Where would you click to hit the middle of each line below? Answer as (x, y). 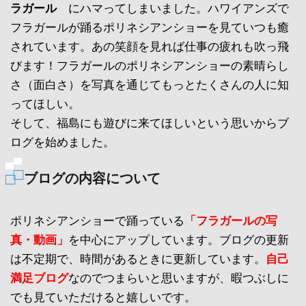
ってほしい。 (45, 104)
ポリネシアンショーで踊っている (97, 221)
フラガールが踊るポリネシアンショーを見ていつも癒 (150, 27)
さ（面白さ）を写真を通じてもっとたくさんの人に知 (150, 85)
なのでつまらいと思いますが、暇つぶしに (179, 278)
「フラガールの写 (231, 221)
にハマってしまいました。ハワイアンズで (173, 8)
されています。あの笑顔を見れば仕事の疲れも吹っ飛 (150, 46)
